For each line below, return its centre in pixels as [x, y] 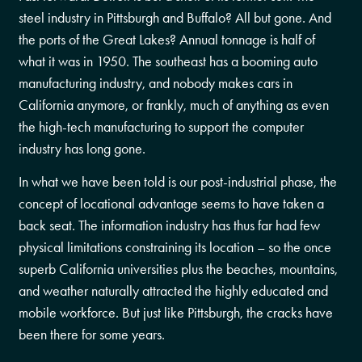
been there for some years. [92, 335]
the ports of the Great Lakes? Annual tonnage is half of [167, 39]
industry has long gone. [82, 148]
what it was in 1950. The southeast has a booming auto [168, 61]
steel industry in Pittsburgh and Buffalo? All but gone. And [175, 17]
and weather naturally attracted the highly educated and [174, 291]
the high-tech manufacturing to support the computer [162, 126]
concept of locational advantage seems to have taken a [172, 204]
